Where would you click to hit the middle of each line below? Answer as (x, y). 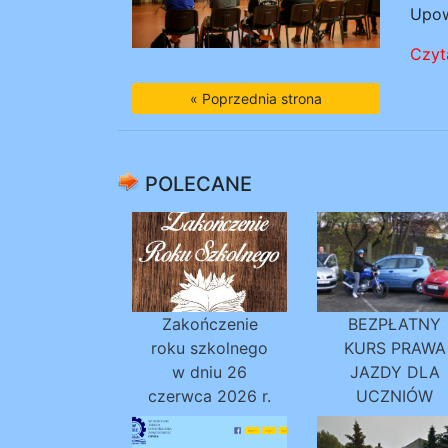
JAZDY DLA (394, 372)
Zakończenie (209, 324)
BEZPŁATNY (394, 324)
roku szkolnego (209, 348)
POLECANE (196, 184)
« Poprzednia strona (255, 98)
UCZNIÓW (394, 396)
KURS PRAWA (394, 348)
